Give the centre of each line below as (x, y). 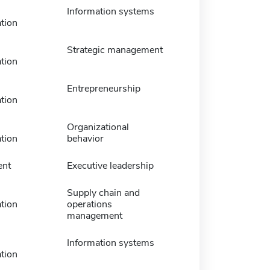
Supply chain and (103, 193)
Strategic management (115, 50)
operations (89, 204)
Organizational (98, 127)
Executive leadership (110, 165)
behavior (85, 138)
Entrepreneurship (103, 88)
